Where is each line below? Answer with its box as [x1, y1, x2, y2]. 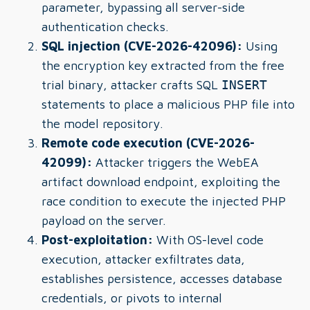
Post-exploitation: [42, 232, 153, 247]
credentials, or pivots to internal [42, 291, 222, 305]
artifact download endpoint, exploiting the [42, 174, 280, 189]
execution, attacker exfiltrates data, [42, 252, 245, 266]
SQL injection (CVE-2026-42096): [42, 39, 242, 53]
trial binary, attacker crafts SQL [42, 77, 221, 92]
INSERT [221, 77, 267, 92]
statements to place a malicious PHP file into [42, 97, 295, 111]
